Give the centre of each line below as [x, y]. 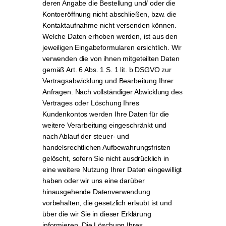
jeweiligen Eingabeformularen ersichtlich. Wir [112, 47]
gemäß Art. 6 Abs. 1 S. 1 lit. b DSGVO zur [107, 70]
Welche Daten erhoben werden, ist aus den [110, 36]
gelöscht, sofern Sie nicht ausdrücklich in [106, 158]
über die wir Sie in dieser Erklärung [97, 214]
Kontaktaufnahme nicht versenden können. [110, 25]
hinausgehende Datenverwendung [96, 192]
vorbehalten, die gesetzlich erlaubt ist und [107, 203]
